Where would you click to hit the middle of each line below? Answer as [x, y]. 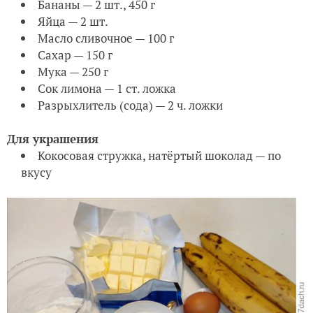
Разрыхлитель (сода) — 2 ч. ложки [130, 105]
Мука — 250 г [73, 72]
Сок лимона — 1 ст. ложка [107, 89]
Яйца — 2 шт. [73, 22]
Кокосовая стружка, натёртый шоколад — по [159, 156]
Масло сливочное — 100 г [106, 38]
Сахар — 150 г [75, 55]
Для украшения [53, 139]
